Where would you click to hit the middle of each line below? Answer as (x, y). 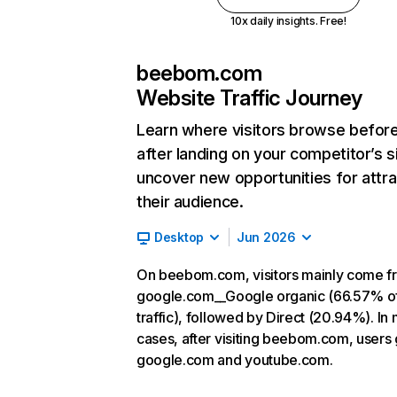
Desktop (179, 237)
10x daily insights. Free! (288, 21)
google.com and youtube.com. (235, 360)
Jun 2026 (266, 237)
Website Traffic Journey (249, 98)
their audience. (190, 202)
